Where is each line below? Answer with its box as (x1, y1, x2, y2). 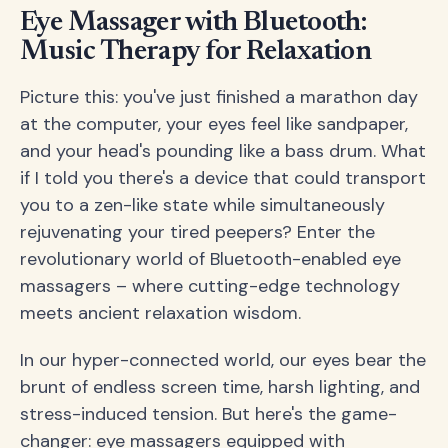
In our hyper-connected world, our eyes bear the (20, 348, 426, 373)
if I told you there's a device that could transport (20, 166, 426, 191)
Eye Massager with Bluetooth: (20, 9, 368, 38)
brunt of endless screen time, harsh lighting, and (20, 375, 420, 400)
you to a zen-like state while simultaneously (20, 193, 385, 218)
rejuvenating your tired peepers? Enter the (20, 220, 375, 245)
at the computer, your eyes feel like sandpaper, (20, 112, 408, 137)
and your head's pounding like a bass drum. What (20, 139, 426, 164)
